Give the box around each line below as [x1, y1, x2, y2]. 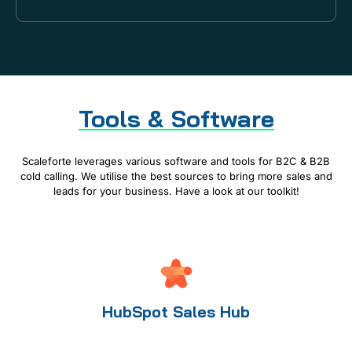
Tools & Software [78, 104, 274, 134]
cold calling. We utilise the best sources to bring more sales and [20, 170, 332, 183]
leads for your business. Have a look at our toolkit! [53, 185, 299, 198]
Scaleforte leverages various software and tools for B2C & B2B [22, 155, 330, 168]
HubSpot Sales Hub [102, 301, 250, 321]
